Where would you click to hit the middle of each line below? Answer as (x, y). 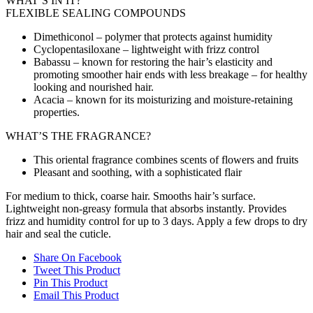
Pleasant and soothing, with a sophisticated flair (138, 172)
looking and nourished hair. (94, 87)
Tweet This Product (77, 270)
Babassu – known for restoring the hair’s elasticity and (153, 61)
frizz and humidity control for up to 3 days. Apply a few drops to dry (156, 221)
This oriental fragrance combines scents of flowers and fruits (166, 159)
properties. (57, 112)
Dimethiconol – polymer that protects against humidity (153, 36)
